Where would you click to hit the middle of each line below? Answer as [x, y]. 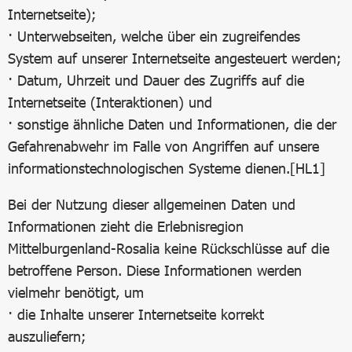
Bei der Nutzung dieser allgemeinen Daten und [152, 204]
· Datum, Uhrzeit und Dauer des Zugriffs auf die [156, 80]
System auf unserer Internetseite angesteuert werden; [174, 58]
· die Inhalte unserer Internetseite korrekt [136, 314]
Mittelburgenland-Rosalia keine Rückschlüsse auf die [169, 248]
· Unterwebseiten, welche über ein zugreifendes [154, 36]
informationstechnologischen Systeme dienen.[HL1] [169, 168]
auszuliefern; [47, 336]
